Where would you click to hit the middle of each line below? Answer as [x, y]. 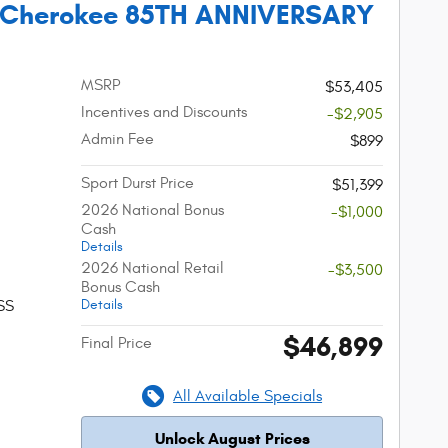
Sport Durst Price [138, 182]
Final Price [117, 342]
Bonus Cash [121, 286]
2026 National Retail [153, 267]
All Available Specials [248, 395]
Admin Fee [118, 138]
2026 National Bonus [153, 209]
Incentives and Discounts [164, 111]
